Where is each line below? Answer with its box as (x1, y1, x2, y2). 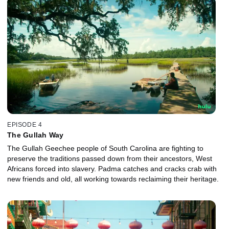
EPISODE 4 (7, 121, 42, 129)
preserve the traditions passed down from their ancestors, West (7, 154, 212, 163)
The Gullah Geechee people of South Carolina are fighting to (7, 144, 203, 153)
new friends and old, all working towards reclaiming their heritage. (7, 175, 219, 184)
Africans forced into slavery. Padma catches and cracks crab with (7, 165, 217, 173)
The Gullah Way (7, 131, 64, 140)
